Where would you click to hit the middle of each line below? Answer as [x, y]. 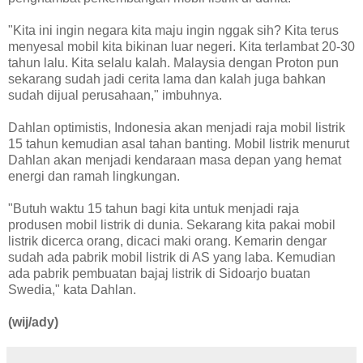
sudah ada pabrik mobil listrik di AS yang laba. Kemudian [172, 257]
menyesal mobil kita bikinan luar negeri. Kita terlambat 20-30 [181, 46]
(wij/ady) [33, 322]
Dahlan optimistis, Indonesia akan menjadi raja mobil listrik [177, 127]
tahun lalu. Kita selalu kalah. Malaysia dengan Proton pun [173, 62]
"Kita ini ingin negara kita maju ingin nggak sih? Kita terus [173, 30]
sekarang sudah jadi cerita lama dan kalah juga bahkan [167, 79]
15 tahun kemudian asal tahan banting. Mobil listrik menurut [179, 143]
